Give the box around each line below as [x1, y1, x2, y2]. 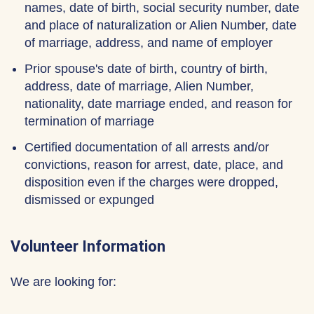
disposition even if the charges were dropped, [25, 175, 278, 189]
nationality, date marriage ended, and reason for [25, 97, 292, 111]
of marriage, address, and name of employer [25, 36, 273, 50]
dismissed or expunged [25, 193, 154, 207]
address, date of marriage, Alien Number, [25, 79, 254, 93]
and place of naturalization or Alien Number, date [25, 18, 296, 32]
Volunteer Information [11, 238, 165, 255]
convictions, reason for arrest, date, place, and [25, 158, 283, 172]
